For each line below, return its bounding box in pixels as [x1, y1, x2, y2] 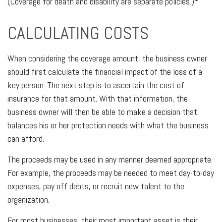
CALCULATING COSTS [7, 22, 149, 45]
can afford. [7, 133, 44, 144]
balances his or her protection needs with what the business [7, 119, 209, 131]
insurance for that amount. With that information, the [7, 93, 188, 104]
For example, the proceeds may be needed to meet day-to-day [7, 167, 214, 178]
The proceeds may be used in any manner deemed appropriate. [7, 154, 213, 165]
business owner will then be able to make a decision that [7, 106, 197, 117]
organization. [7, 194, 50, 205]
